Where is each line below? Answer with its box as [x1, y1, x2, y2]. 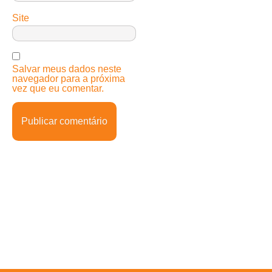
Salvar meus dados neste [12, 63, 121, 74]
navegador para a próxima [12, 73, 125, 84]
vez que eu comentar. [12, 83, 104, 93]
